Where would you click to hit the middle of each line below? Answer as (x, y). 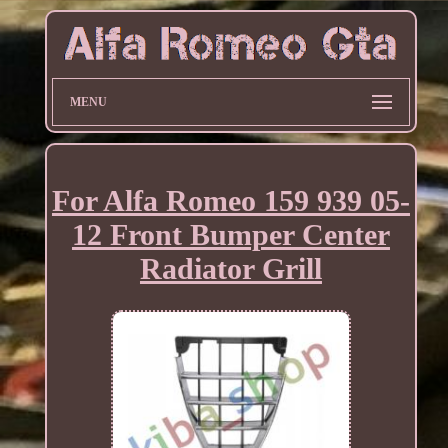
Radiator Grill (230, 268)
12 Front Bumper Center (230, 234)
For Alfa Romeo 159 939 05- (230, 200)
